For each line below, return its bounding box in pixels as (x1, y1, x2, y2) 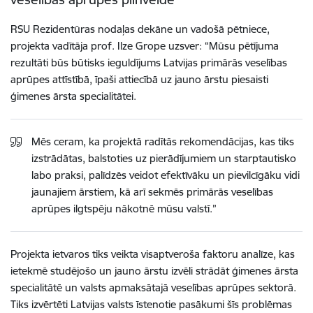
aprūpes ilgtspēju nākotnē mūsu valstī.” (31, 201, 217, 215)
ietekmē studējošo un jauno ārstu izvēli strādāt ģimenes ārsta (10, 263, 298, 277)
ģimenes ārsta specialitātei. (10, 89, 136, 103)
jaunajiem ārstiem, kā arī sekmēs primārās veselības (31, 184, 273, 198)
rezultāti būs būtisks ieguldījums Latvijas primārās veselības (10, 55, 287, 69)
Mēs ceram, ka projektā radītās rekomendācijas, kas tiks (31, 134, 294, 148)
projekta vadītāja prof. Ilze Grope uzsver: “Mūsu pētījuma (10, 38, 279, 52)
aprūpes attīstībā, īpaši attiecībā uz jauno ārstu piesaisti (10, 72, 268, 86)
